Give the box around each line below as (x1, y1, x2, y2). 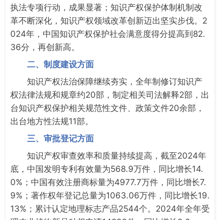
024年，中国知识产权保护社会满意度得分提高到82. (10, 28, 205, 39)
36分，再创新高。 (10, 42, 80, 52)
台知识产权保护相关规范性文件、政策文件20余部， (10, 103, 204, 113)
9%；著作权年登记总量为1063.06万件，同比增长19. (10, 190, 210, 200)
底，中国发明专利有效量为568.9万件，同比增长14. (10, 164, 203, 174)
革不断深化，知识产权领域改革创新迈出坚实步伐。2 (10, 15, 207, 26)
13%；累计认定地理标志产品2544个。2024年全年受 (10, 203, 210, 214)
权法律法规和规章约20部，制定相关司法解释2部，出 (10, 89, 209, 100)
